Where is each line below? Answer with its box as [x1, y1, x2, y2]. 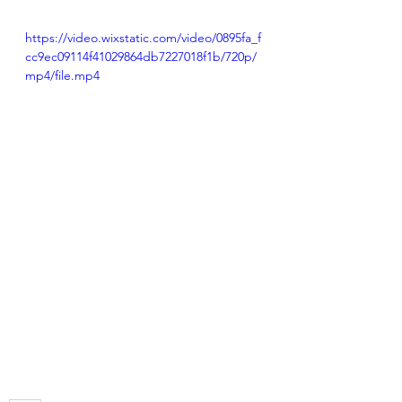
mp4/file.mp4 [25, 67, 100, 83]
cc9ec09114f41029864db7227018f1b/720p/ [25, 48, 257, 65]
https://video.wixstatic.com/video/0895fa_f [25, 30, 261, 46]
